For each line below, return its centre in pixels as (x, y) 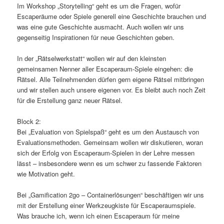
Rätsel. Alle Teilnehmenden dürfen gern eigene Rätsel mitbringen (111, 79)
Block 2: (29, 121)
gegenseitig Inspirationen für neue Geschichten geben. (96, 37)
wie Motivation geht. (46, 174)
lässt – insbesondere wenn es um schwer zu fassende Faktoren (109, 163)
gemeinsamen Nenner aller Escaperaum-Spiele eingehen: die (105, 68)
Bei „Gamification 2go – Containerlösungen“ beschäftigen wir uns (111, 195)
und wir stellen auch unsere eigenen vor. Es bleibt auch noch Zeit (111, 89)
